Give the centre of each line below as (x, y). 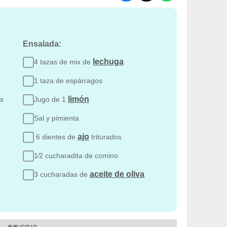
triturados (105, 137)
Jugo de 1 (51, 99)
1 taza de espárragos (68, 80)
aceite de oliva (117, 174)
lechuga (108, 61)
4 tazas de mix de (63, 62)
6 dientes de (56, 137)
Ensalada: (43, 44)
